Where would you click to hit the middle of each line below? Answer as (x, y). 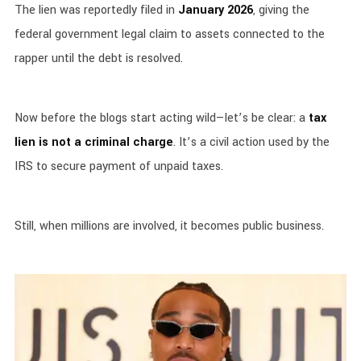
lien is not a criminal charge (93, 142)
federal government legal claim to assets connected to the (169, 34)
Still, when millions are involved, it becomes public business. (169, 226)
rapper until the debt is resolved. (98, 58)
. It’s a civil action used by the (251, 142)
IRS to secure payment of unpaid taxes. (118, 166)
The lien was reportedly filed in (96, 10)
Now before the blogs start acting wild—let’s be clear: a (161, 118)
